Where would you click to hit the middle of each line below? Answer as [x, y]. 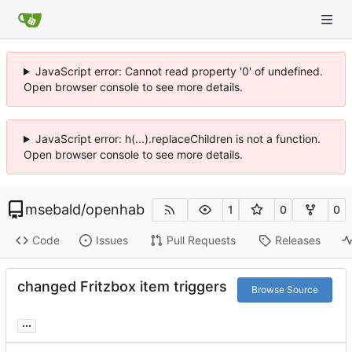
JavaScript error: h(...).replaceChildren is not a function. [178, 139]
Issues [112, 240]
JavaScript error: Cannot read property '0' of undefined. [179, 71]
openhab [115, 209]
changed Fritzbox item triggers [122, 286]
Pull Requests [201, 240]
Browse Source [284, 289]
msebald [53, 209]
